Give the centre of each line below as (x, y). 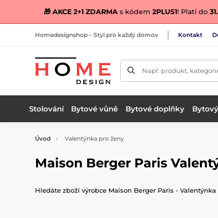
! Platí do (192, 12)
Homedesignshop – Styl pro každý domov (97, 35)
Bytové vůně (95, 109)
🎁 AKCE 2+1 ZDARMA (81, 12)
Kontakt (190, 35)
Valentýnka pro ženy (94, 138)
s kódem (135, 12)
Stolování (46, 109)
